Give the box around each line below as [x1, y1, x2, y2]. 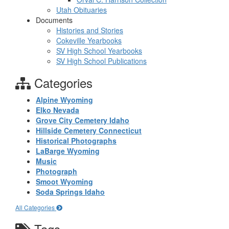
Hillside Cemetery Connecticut [36, 125, 142, 135]
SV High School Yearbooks [56, 45, 142, 56]
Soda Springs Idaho [36, 187, 105, 197]
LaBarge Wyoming [36, 146, 100, 156]
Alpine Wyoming [36, 95, 93, 105]
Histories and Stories [56, 25, 123, 35]
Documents [36, 15, 73, 25]
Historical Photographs [36, 135, 117, 146]
